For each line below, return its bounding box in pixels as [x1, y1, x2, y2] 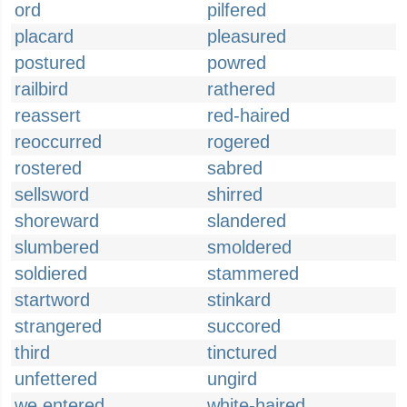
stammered [207, 263, 299, 283]
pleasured [207, 26, 286, 46]
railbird [15, 79, 68, 99]
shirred [207, 184, 263, 204]
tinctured [207, 342, 277, 362]
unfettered [15, 369, 97, 389]
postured [15, 53, 85, 73]
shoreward [15, 211, 99, 231]
